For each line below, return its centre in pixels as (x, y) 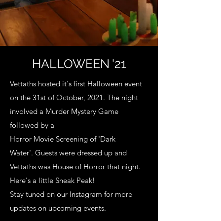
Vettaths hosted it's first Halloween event (76, 84)
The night (123, 97)
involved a (28, 111)
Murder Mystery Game (82, 111)
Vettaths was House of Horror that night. (75, 166)
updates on (29, 208)
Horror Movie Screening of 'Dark (63, 139)
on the (21, 97)
